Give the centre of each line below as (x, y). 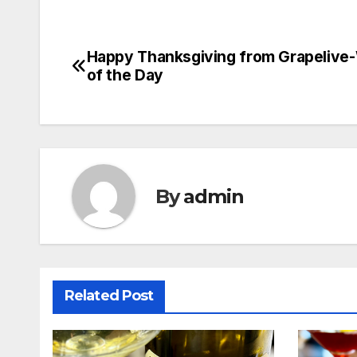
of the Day (125, 75)
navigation (135, 96)
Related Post (109, 296)
